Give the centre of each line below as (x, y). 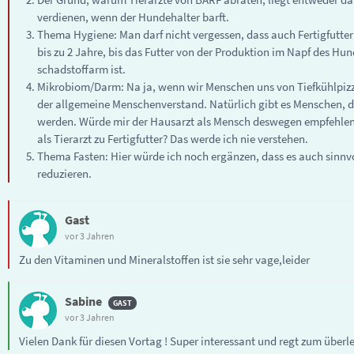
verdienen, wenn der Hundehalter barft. (133, 17)
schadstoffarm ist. (81, 69)
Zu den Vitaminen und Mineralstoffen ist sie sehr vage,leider (164, 260)
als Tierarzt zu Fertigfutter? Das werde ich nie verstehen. (172, 138)
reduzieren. (64, 173)
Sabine (83, 301)
